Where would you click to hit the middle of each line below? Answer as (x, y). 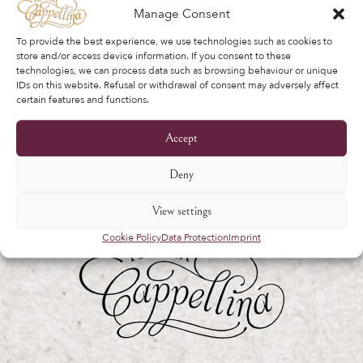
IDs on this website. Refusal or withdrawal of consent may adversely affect (177, 85)
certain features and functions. (83, 100)
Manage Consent (181, 14)
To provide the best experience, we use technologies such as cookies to (174, 42)
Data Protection (195, 238)
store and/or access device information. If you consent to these (154, 56)
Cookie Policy (132, 238)
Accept (181, 139)
